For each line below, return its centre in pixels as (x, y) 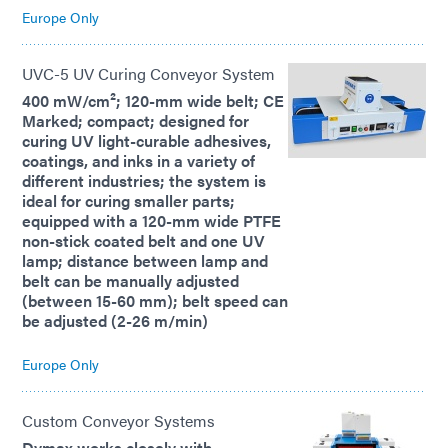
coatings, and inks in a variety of (138, 161)
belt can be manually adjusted (130, 281)
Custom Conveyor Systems (118, 421)
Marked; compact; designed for (135, 121)
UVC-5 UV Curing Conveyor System (148, 74)
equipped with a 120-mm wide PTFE (151, 221)
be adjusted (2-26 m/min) (115, 321)
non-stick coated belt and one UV (143, 241)
